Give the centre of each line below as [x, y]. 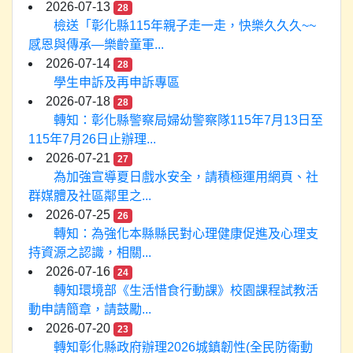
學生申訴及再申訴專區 [120, 82]
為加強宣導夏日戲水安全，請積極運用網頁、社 [186, 177]
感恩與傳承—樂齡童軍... [96, 45]
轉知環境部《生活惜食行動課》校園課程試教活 [186, 290]
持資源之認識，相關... [90, 253]
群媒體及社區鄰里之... [90, 196]
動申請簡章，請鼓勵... [90, 309]
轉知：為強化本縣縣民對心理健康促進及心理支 [186, 234]
